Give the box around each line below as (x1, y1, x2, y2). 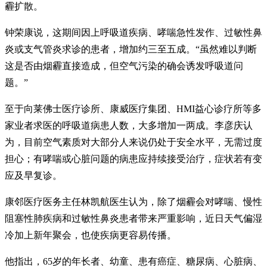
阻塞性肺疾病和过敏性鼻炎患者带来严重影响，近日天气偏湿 (5, 213, 262, 223)
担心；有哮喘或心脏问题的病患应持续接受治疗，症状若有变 (5, 153, 262, 164)
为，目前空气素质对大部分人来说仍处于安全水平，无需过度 (5, 136, 262, 147)
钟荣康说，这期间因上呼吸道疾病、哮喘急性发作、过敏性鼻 (5, 27, 262, 38)
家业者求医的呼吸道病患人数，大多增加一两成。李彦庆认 (5, 120, 253, 131)
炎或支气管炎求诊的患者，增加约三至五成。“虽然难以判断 (5, 44, 257, 54)
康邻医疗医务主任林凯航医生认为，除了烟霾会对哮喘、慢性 (5, 196, 262, 207)
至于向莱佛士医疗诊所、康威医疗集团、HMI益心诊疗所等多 (5, 103, 262, 114)
